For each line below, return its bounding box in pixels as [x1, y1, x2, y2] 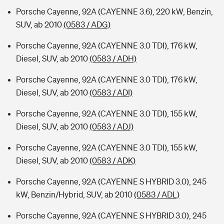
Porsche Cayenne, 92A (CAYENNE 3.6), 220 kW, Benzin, [16, 7, 213, 16]
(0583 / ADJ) [89, 122, 133, 131]
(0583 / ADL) [134, 190, 179, 199]
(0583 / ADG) [63, 20, 110, 29]
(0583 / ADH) [89, 54, 136, 63]
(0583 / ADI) [89, 88, 132, 97]
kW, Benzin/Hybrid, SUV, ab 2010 [16, 190, 134, 199]
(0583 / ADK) [89, 156, 135, 165]
